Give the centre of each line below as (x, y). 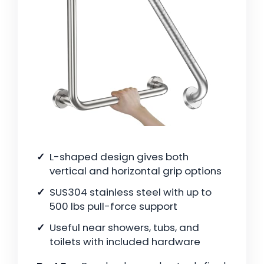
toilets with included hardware (125, 242)
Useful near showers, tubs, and (124, 228)
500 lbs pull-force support (113, 207)
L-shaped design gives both (119, 157)
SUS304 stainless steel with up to (131, 192)
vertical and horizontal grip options (136, 171)
